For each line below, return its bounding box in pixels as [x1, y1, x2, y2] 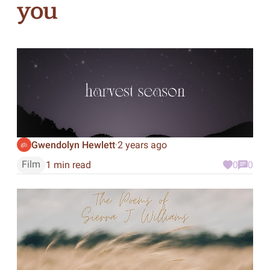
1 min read [45, 159, 91, 171]
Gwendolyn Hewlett [31, 139, 115, 151]
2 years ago [117, 139, 167, 151]
